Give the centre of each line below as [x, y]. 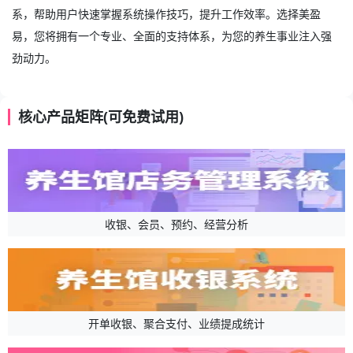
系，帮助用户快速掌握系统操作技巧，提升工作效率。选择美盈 [166, 13]
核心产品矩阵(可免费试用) [101, 116]
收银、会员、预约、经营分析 [176, 224]
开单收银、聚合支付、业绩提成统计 [176, 323]
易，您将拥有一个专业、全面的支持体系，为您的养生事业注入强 [172, 35]
